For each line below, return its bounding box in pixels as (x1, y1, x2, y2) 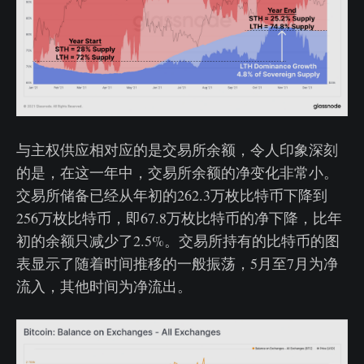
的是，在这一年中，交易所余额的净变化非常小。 (16, 162, 338, 183)
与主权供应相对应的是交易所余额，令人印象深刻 (16, 140, 338, 160)
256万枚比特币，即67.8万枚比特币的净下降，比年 (16, 208, 342, 228)
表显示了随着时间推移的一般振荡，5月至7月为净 (16, 253, 338, 274)
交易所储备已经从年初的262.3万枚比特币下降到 (16, 185, 327, 206)
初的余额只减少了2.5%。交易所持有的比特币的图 (16, 231, 340, 251)
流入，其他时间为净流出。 (16, 276, 192, 297)
